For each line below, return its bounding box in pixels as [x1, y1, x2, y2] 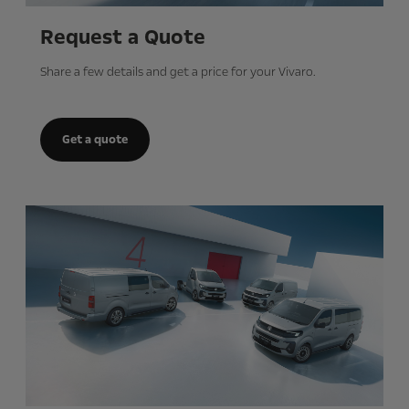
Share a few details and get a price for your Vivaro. [40, 63, 316, 80]
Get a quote [62, 131, 128, 148]
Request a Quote [40, 23, 205, 51]
